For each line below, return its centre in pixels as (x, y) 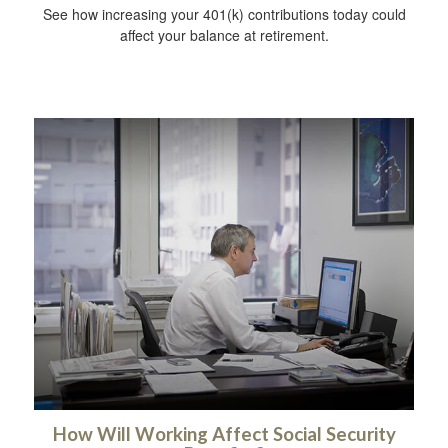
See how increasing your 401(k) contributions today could (224, 14)
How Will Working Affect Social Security (224, 433)
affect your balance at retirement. (224, 35)
